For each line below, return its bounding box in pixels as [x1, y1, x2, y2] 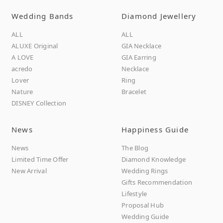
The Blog [121, 143, 149, 152]
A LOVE [11, 52, 34, 62]
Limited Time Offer [11, 154, 69, 164]
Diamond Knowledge [121, 154, 186, 164]
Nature [11, 87, 33, 96]
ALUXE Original [11, 41, 58, 50]
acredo [11, 64, 33, 73]
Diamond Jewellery [121, 10, 197, 21]
